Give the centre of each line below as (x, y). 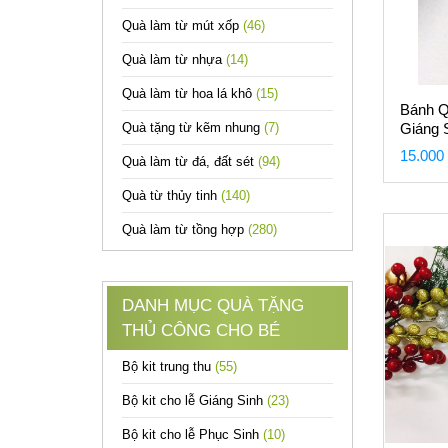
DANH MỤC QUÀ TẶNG (213, 305)
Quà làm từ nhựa (174, 59)
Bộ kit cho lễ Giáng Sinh (194, 400)
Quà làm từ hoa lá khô (189, 93)
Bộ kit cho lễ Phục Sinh (192, 434)
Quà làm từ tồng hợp (185, 229)
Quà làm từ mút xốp (182, 25)
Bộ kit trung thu (168, 366)
